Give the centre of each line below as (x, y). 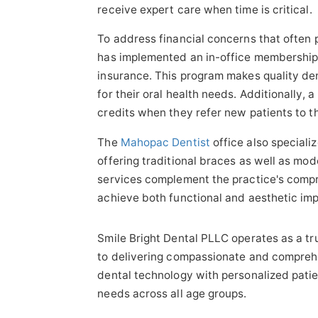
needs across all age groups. (172, 293)
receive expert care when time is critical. (205, 9)
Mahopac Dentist (165, 142)
